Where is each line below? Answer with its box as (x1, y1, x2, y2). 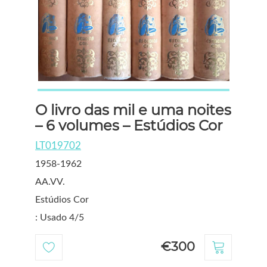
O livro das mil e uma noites (35, 101, 231, 119)
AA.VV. (35, 176, 65, 187)
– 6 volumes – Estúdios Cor (35, 116, 223, 134)
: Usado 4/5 (35, 212, 84, 222)
